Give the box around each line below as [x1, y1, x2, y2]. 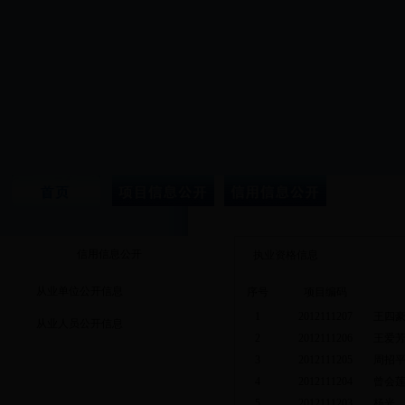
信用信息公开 [76, 248, 142, 260]
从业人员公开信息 [36, 317, 123, 330]
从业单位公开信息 [36, 285, 123, 297]
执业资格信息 [253, 249, 318, 261]
